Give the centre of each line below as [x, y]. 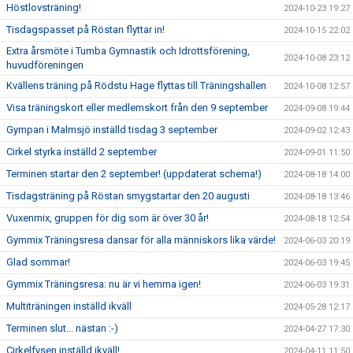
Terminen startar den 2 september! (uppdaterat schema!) [134, 174]
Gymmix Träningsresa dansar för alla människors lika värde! [141, 240]
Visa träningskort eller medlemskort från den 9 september [137, 108]
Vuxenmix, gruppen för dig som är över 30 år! [108, 218]
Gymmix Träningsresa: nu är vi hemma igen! [104, 284]
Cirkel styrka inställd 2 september [82, 152]
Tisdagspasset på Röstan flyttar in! [85, 30]
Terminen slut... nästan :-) [62, 328]
